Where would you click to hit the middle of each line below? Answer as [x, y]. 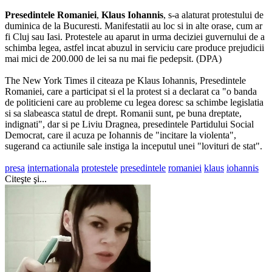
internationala [53, 168]
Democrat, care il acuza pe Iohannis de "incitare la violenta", [121, 135]
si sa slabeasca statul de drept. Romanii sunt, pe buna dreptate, [123, 113]
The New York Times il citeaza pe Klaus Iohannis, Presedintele [125, 80]
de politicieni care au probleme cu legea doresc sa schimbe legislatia [134, 102]
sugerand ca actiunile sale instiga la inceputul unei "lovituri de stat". [134, 146]
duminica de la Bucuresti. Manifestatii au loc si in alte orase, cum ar [134, 25]
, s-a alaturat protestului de [213, 15]
